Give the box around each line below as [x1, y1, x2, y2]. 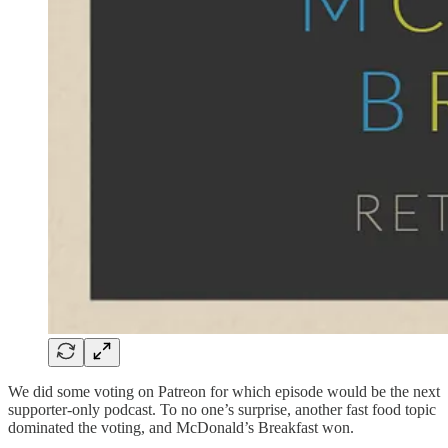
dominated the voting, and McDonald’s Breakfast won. [8, 418, 354, 436]
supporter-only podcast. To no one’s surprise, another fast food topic [8, 400, 436, 418]
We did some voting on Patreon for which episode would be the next [8, 382, 440, 400]
